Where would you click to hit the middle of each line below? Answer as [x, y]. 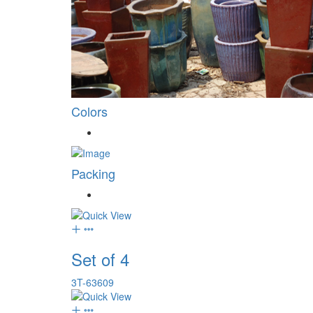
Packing [93, 174]
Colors [89, 111]
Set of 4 [100, 259]
